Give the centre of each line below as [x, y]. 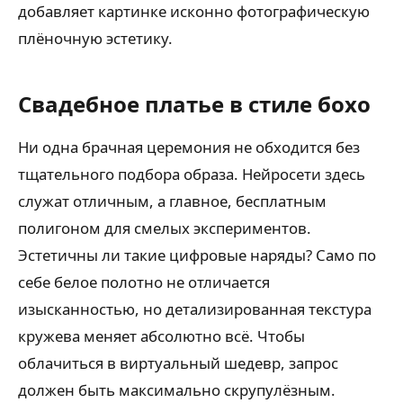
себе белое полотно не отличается [144, 282]
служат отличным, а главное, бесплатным [172, 201]
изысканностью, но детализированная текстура [195, 309]
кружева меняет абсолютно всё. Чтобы [161, 336]
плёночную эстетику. [95, 39]
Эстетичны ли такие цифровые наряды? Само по [197, 255]
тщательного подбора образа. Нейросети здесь [192, 175]
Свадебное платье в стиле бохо [194, 104]
